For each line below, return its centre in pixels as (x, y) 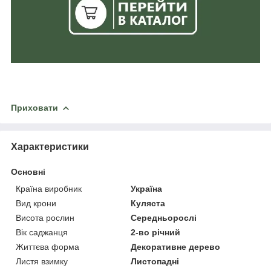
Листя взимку (42, 261)
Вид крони (36, 203)
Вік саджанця (42, 232)
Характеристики (50, 146)
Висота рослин (45, 217)
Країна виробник (49, 188)
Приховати (34, 107)
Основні (28, 171)
